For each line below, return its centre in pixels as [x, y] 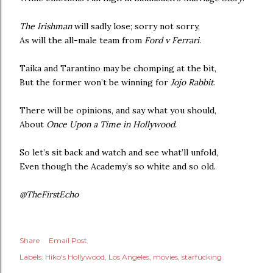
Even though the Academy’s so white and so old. [118, 166]
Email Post [68, 240]
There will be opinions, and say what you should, [118, 110]
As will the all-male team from [82, 40]
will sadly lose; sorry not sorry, [136, 26]
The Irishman [46, 26]
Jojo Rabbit [192, 82]
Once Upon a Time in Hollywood [111, 124]
